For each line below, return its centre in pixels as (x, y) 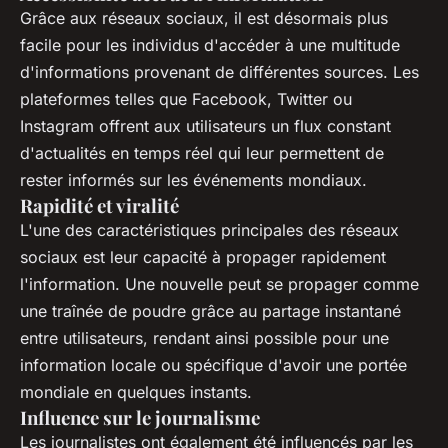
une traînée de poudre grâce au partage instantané (210, 311)
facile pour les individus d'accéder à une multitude (210, 45)
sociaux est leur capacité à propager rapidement (203, 257)
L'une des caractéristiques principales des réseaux (209, 230)
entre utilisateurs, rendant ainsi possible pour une (204, 338)
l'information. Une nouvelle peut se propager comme (219, 284)
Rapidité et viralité (99, 206)
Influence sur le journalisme (140, 418)
